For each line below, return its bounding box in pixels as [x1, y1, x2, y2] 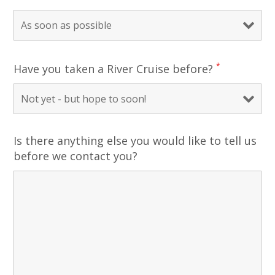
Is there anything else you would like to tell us [14, 133, 257, 149]
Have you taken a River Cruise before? [14, 61, 216, 77]
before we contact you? [14, 149, 137, 164]
